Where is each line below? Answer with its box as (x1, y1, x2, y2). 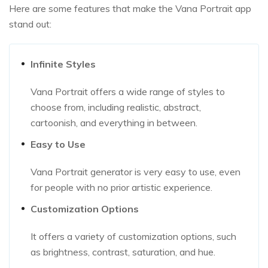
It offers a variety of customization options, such (31, 230, 236, 243)
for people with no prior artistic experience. (31, 181, 212, 194)
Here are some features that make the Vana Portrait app (9, 2, 251, 15)
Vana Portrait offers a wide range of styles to (31, 86, 225, 98)
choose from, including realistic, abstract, (31, 101, 201, 114)
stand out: (9, 18, 51, 31)
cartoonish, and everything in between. (31, 117, 197, 129)
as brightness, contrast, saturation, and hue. (31, 246, 215, 258)
